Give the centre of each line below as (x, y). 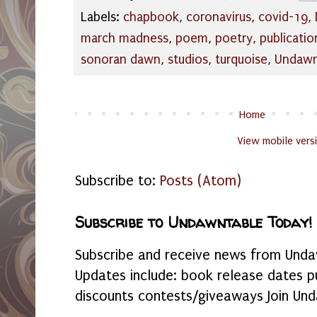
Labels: (102, 18)
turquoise (241, 60)
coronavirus (219, 18)
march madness (125, 39)
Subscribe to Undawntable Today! (194, 223)
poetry (234, 39)
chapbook (151, 18)
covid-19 (283, 18)
